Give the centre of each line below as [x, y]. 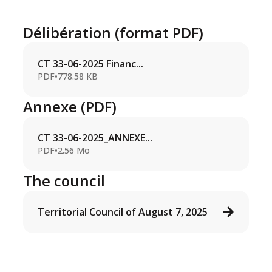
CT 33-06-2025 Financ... [91, 64]
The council [64, 181]
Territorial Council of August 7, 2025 [123, 212]
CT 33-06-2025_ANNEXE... [95, 138]
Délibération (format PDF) [114, 33]
